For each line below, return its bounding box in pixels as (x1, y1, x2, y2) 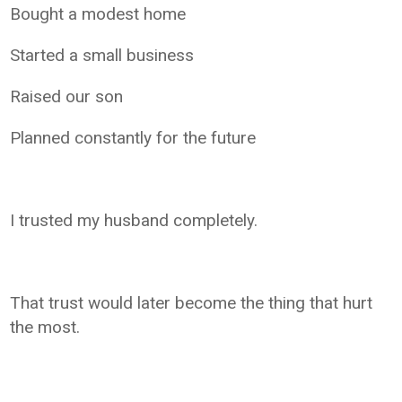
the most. (10, 316, 81, 337)
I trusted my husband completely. (10, 209, 258, 231)
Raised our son (10, 85, 124, 107)
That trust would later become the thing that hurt (10, 292, 373, 313)
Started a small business (10, 44, 195, 66)
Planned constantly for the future (10, 127, 257, 148)
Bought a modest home (10, 3, 187, 24)
